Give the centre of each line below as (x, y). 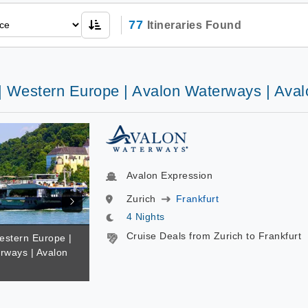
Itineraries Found (194, 25)
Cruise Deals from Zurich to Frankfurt (213, 236)
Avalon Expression (169, 175)
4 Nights (145, 217)
